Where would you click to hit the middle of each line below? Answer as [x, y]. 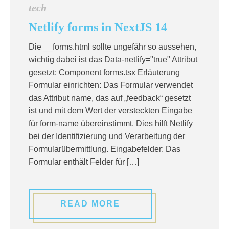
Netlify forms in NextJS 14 [98, 27]
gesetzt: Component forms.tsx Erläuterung [104, 72]
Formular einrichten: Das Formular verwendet [111, 85]
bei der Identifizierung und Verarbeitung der [107, 136]
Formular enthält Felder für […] [84, 162]
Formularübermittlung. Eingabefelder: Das [105, 149]
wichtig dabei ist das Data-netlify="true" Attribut [113, 60]
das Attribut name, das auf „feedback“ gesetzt [110, 98]
